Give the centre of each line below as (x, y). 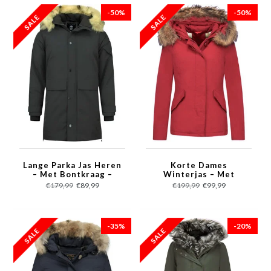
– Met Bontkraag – (72, 174)
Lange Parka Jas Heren (72, 165)
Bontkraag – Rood (199, 183)
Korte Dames (199, 165)
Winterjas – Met (199, 174)
